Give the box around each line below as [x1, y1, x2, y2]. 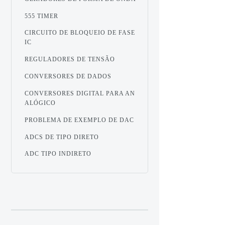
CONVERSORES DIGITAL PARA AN [25, 89, 136, 97]
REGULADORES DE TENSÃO [25, 56, 116, 63]
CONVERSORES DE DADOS [25, 73, 112, 80]
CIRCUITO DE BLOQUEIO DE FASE [25, 29, 136, 37]
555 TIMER [25, 12, 59, 20]
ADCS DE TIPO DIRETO [25, 133, 99, 141]
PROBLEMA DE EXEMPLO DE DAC [25, 116, 135, 124]
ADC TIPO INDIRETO [25, 150, 92, 158]
